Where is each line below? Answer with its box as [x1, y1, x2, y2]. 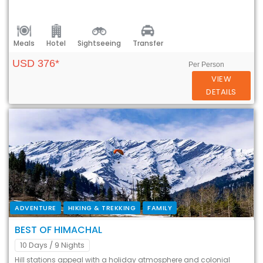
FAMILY [147, 203, 172, 213]
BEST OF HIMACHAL [15, 222, 102, 237]
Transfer [133, 38, 163, 49]
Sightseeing [77, 38, 121, 49]
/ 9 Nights [49, 239, 85, 251]
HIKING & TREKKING [68, 203, 136, 213]
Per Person [188, 60, 225, 69]
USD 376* [12, 57, 59, 69]
